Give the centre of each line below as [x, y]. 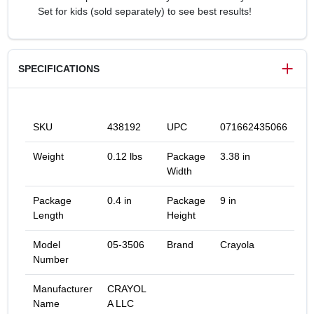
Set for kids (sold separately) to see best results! [144, 11]
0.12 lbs [124, 156]
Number [50, 259]
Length [48, 215]
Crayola [237, 245]
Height [181, 215]
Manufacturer [62, 289]
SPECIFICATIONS [59, 69]
